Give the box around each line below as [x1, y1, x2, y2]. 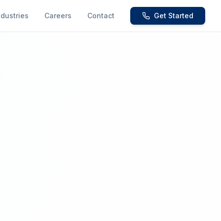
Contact [87, 11, 114, 20]
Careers [44, 11, 72, 20]
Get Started [154, 11, 193, 20]
